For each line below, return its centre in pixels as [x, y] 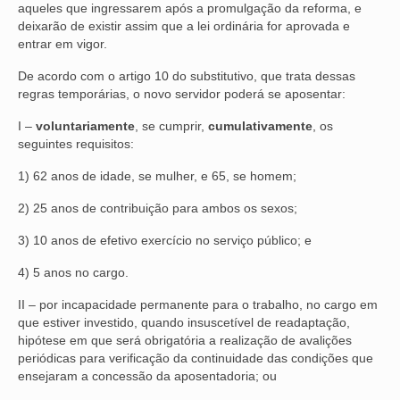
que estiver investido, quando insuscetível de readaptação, [184, 322]
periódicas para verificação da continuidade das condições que [196, 358]
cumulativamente [260, 125]
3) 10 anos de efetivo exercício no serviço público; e [165, 240]
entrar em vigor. [62, 43]
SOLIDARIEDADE [129, 105]
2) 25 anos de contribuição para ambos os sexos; [158, 208]
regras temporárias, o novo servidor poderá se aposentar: [182, 93]
